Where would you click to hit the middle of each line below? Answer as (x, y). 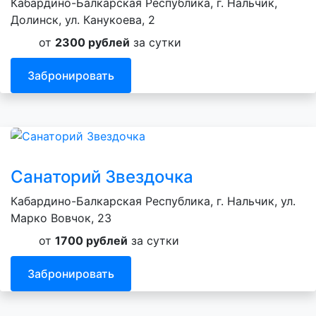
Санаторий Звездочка (102, 177)
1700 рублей (91, 241)
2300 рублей (92, 42)
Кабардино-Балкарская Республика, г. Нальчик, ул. (153, 201)
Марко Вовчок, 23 (61, 218)
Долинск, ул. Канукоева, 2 (83, 19)
